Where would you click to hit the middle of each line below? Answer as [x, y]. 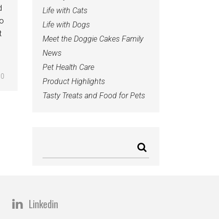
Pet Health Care [68, 67]
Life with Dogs [66, 24]
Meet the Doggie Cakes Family [93, 39]
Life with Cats [65, 10]
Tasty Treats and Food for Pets [94, 95]
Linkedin [43, 204]
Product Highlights [74, 81]
